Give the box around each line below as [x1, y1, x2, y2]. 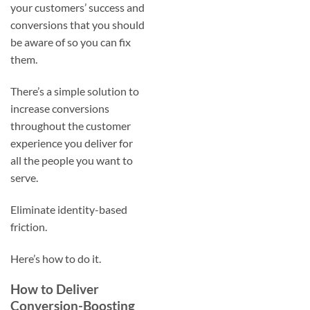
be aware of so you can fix [10, 35, 131, 49]
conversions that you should [10, 18, 145, 32]
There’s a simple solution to [10, 84, 139, 98]
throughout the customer [10, 118, 131, 132]
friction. [10, 219, 47, 233]
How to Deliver [10, 281, 99, 298]
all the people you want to [10, 153, 133, 167]
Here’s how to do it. [10, 251, 101, 265]
